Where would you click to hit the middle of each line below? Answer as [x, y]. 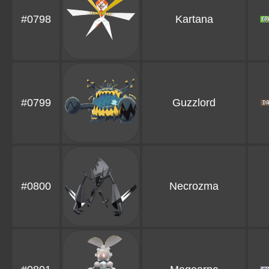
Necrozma [194, 186]
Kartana [194, 20]
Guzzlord [194, 103]
